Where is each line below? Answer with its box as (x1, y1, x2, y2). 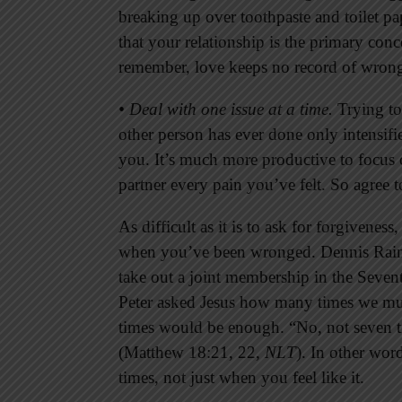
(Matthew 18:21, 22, (118, 342, 265, 362)
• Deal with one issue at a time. (118, 99, 333, 118)
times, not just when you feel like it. (118, 367, 364, 387)
